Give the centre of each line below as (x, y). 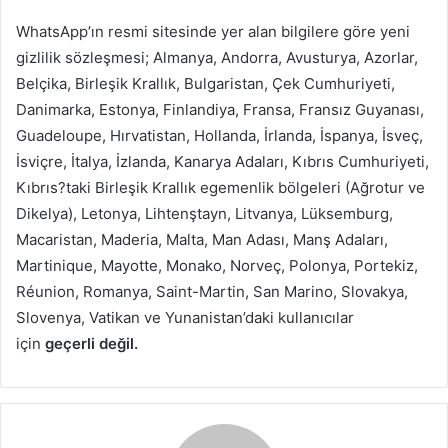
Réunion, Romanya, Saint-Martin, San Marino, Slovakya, (212, 291)
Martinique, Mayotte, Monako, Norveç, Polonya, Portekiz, (217, 265)
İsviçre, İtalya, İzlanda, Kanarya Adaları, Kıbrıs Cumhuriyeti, (222, 161)
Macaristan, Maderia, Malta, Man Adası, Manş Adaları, (202, 239)
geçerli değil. (91, 343)
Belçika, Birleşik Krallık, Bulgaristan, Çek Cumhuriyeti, (205, 83)
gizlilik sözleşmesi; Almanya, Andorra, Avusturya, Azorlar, (217, 57)
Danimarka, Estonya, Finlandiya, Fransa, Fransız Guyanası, (220, 109)
